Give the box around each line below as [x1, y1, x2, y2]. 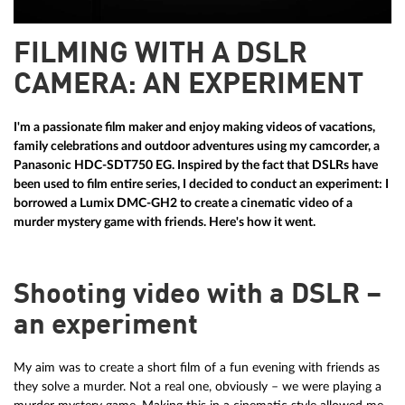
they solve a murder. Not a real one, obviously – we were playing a [14, 380, 381, 394]
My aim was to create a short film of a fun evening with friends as [14, 361, 380, 375]
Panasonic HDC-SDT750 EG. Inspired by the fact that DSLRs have [14, 158, 378, 173]
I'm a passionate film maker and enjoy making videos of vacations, [14, 120, 375, 135]
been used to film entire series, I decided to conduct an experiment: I [14, 177, 389, 192]
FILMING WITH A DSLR [14, 40, 307, 71]
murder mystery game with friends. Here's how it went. [14, 215, 316, 230]
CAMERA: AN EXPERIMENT [14, 71, 363, 101]
